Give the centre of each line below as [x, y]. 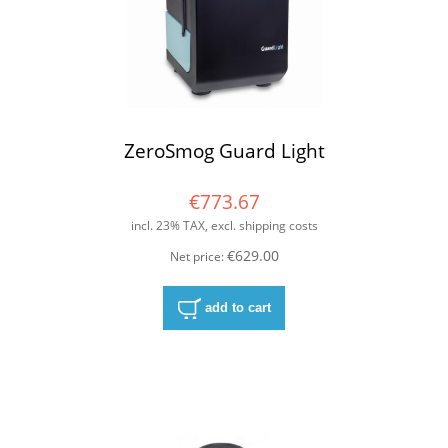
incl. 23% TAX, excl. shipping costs [224, 225]
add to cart [237, 307]
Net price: [198, 256]
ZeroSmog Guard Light [224, 150]
